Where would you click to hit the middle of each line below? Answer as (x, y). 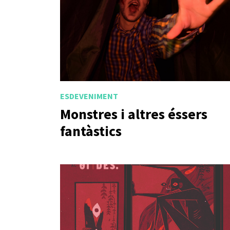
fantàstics (91, 131)
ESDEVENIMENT (89, 96)
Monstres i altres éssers (134, 114)
